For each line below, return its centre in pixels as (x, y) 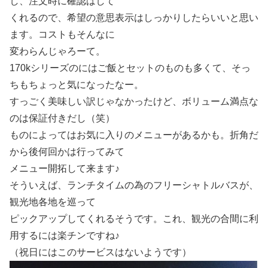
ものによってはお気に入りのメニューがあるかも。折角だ (134, 135)
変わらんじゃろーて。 (57, 51)
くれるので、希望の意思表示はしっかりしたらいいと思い (134, 18)
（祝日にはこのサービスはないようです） (100, 252)
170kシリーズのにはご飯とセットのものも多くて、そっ (130, 68)
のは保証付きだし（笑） (62, 118)
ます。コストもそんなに (62, 35)
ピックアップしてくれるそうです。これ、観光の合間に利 (134, 219)
